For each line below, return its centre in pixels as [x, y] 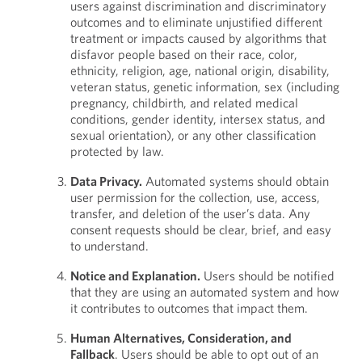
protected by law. [117, 151]
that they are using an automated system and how [204, 292]
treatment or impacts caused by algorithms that [198, 38]
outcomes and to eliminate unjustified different [196, 22]
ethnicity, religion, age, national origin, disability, [200, 70]
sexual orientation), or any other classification [193, 135]
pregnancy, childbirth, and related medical [184, 103]
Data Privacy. [106, 181]
